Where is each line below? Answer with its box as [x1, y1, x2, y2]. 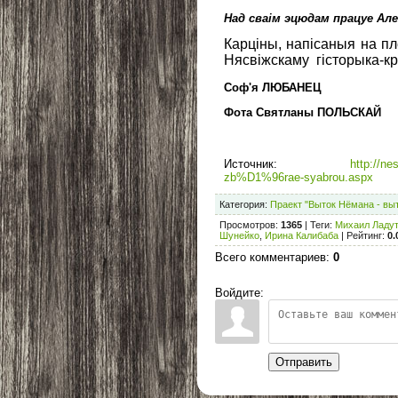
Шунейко [219, 229, 259, 241]
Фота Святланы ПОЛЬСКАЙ [224, 105, 381, 119]
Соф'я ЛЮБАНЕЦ [224, 80, 322, 94]
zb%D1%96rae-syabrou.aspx [224, 171, 373, 185]
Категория [219, 198, 265, 210]
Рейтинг [346, 229, 382, 241]
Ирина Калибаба [265, 229, 338, 241]
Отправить [275, 354, 332, 369]
